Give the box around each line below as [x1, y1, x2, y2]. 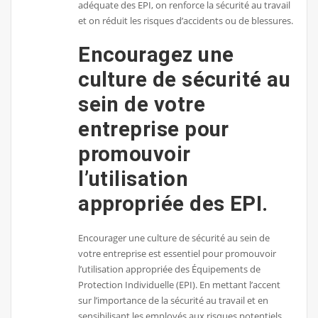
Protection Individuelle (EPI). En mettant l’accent [78, 278, 281, 291]
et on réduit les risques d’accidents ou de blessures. [78, 14, 294, 28]
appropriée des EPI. [78, 192, 268, 216]
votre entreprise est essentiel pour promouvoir [78, 246, 277, 260]
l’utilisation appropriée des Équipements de [78, 262, 261, 275]
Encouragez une [78, 43, 234, 67]
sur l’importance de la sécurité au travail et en [78, 293, 269, 307]
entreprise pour [78, 117, 229, 142]
